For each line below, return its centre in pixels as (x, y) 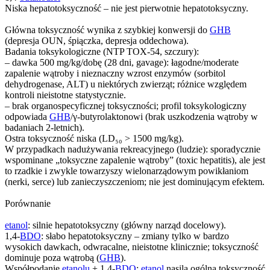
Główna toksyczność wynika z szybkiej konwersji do (107, 30)
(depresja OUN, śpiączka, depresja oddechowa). (97, 40)
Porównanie (28, 203)
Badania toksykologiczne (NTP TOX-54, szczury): (102, 51)
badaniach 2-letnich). (45, 127)
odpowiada (27, 116)
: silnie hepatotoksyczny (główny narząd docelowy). (127, 225)
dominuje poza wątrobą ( (52, 257)
